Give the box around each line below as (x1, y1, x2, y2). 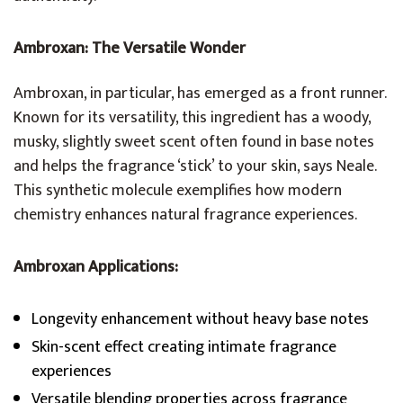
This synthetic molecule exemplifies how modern (13, 177, 342, 204)
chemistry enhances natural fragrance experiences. (13, 201, 357, 228)
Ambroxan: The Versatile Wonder (13, 35, 246, 62)
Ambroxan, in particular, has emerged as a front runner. (13, 80, 386, 107)
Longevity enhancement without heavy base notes (31, 306, 369, 333)
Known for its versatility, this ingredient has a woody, (13, 104, 371, 131)
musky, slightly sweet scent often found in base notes (13, 129, 374, 156)
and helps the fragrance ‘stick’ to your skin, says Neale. (13, 153, 376, 180)
